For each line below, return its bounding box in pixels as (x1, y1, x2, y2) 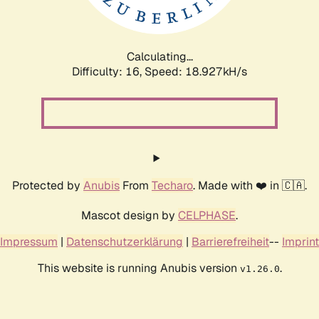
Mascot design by (81, 207, 178, 223)
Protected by (12, 177, 83, 193)
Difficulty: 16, (72, 63, 145, 79)
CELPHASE (178, 207, 236, 223)
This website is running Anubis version (37, 260, 240, 276)
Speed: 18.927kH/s (145, 63, 247, 79)
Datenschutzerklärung (66, 234, 183, 249)
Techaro (152, 177, 193, 193)
